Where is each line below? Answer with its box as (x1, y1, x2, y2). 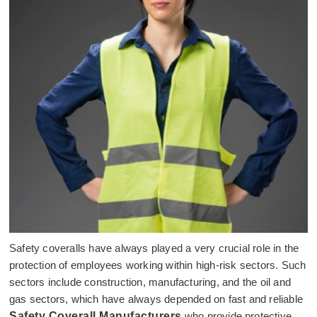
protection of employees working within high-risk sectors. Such (9, 259, 306, 271)
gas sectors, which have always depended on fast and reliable (9, 293, 304, 305)
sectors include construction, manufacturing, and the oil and (9, 276, 292, 288)
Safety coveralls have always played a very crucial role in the (9, 242, 299, 254)
